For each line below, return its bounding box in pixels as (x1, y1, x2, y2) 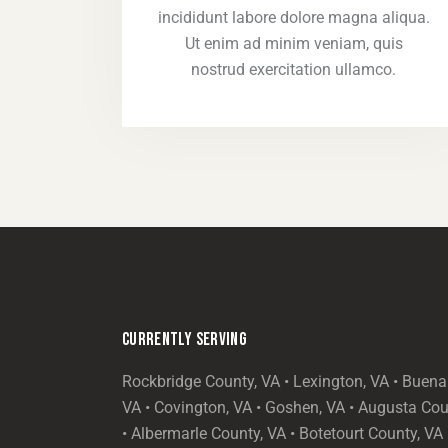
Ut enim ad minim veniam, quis (184, 33, 403, 53)
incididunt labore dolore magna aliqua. (157, 7, 430, 27)
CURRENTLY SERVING (122, 328, 247, 350)
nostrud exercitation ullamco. (191, 59, 397, 79)
